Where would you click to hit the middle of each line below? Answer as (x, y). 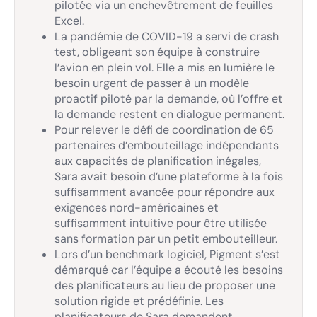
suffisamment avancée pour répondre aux (165, 192)
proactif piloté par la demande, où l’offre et (169, 99)
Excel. (69, 21)
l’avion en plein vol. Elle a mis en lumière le (165, 68)
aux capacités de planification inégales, (158, 161)
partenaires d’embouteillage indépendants (167, 145)
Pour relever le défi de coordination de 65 (164, 130)
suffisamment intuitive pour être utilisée (161, 223)
